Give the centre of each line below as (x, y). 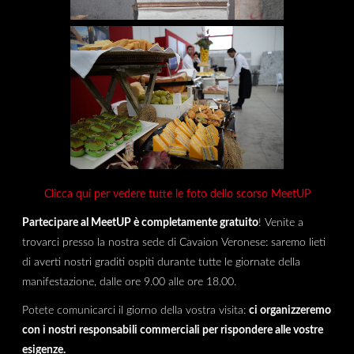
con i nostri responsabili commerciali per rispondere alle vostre (172, 330)
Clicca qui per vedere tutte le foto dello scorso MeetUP (177, 194)
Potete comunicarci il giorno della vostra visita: (135, 311)
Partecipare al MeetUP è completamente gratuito (140, 223)
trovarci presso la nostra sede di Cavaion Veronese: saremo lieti (173, 243)
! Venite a (281, 223)
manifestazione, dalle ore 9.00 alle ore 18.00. (129, 282)
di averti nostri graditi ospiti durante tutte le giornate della (161, 262)
